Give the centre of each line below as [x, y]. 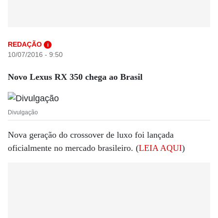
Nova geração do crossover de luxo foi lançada [91, 135]
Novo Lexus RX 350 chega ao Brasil [75, 77]
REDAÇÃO [25, 44]
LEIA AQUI [160, 148]
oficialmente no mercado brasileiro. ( [73, 148]
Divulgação [23, 112]
